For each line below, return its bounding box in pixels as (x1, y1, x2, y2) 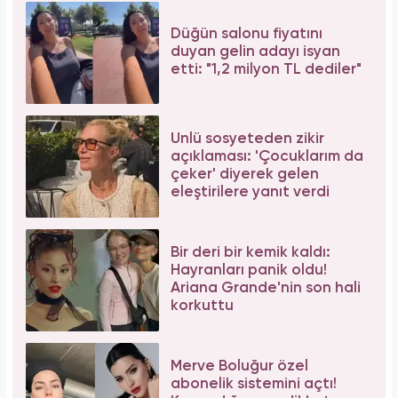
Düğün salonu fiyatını (171, 27, 322, 43)
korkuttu (171, 298, 234, 314)
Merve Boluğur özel (171, 359, 308, 375)
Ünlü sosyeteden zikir (171, 131, 324, 147)
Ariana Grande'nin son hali (171, 281, 361, 297)
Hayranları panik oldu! (171, 263, 327, 279)
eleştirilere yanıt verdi (171, 185, 330, 201)
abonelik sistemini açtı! (171, 377, 337, 393)
